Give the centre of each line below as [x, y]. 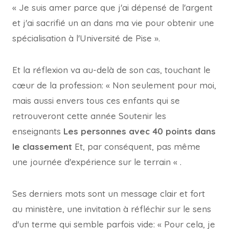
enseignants [37, 131]
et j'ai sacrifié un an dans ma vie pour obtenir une [113, 23]
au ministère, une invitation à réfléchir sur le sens [112, 209]
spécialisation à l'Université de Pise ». [86, 38]
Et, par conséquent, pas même [136, 146]
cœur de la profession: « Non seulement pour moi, [114, 85]
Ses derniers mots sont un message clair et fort [109, 193]
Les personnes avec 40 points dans [138, 131]
